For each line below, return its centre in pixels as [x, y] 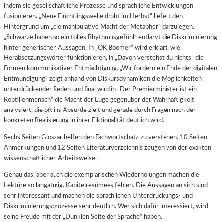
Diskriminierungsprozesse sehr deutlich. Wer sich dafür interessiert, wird [106, 206]
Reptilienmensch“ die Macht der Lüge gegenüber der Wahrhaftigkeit [99, 99]
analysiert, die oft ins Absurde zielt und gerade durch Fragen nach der [100, 110]
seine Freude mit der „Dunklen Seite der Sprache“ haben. [84, 216]
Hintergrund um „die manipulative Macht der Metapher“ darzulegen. [99, 27]
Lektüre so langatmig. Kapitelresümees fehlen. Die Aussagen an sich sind [106, 185]
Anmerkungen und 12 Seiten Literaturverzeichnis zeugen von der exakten [108, 147]
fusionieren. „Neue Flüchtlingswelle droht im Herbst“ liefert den [93, 16]
